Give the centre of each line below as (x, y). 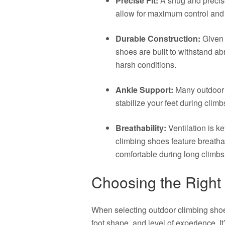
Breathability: (141, 128)
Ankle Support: (144, 90)
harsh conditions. (146, 65)
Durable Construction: (158, 38)
